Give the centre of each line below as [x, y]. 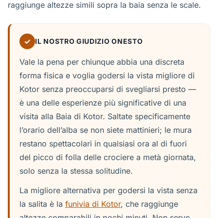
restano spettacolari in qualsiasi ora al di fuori [103, 144]
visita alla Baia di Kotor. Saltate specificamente [105, 116]
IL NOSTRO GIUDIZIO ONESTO [89, 41]
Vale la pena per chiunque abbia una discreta [102, 62]
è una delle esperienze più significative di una [103, 103]
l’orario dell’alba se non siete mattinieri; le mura [106, 130]
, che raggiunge [149, 204]
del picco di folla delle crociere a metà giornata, [108, 157]
